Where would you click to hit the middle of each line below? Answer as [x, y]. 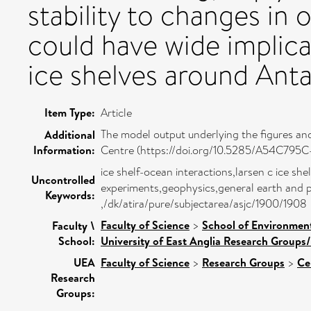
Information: [64, 150]
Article [116, 112]
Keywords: [70, 195]
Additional [70, 134]
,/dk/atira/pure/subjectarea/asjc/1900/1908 [204, 203]
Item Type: [70, 112]
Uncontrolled [63, 179]
